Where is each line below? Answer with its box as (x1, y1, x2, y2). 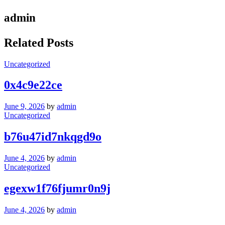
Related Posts (4, 36, 73, 49)
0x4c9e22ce (4, 78, 62, 92)
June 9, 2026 (4, 102, 45, 111)
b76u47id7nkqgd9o (4, 130, 101, 144)
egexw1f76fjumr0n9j (4, 182, 110, 195)
